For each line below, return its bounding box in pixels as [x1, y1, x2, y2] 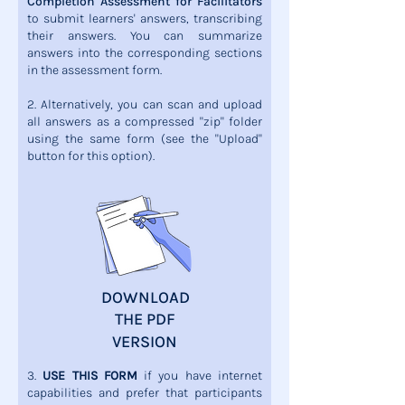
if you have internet [137, 368, 263, 383]
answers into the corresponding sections [27, 45, 262, 61]
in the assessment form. [27, 62, 162, 78]
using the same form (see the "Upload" [27, 131, 262, 146]
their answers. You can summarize [27, 28, 262, 43]
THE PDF [114, 309, 175, 329]
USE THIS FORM [42, 368, 137, 383]
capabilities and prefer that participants [27, 385, 262, 400]
